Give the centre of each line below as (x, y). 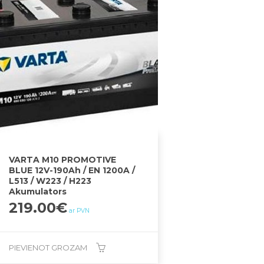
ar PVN (80, 210)
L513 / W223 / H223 (50, 181)
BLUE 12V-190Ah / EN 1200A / (72, 170)
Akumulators (38, 191)
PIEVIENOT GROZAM (48, 247)
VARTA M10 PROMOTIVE (63, 159)
